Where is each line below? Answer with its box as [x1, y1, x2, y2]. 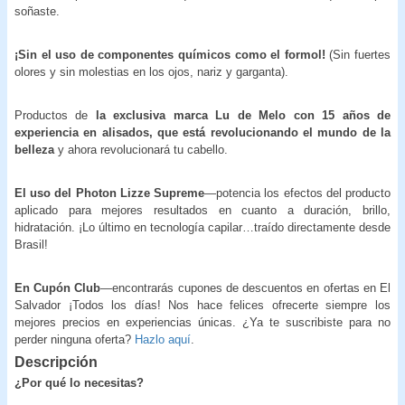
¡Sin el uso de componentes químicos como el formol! [14, 47, 330, 61]
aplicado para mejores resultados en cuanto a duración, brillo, [14, 202, 391, 217]
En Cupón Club [14, 280, 101, 295]
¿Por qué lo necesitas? [14, 375, 144, 390]
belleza [14, 142, 58, 156]
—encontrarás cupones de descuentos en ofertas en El [100, 280, 391, 295]
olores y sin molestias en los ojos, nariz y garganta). [14, 64, 288, 79]
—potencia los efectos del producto [204, 185, 391, 200]
